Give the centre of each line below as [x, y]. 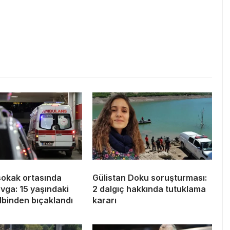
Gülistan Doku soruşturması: [150, 177]
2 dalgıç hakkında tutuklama [149, 189]
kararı [104, 200]
